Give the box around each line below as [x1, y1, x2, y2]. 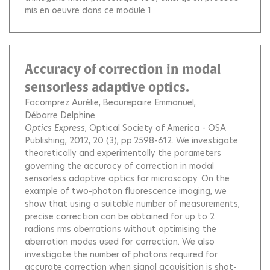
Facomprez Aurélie [25, 96, 99, 108]
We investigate [176, 134, 238, 146]
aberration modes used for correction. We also [25, 236, 215, 248]
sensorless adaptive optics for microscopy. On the [25, 172, 230, 184]
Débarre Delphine [25, 109, 95, 121]
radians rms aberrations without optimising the [25, 223, 216, 235]
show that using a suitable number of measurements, [25, 198, 240, 210]
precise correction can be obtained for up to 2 [25, 210, 215, 222]
